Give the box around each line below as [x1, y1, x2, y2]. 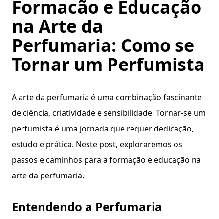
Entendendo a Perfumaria [12, 198, 162, 215]
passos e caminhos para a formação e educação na [12, 154, 201, 165]
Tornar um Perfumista [12, 52, 205, 76]
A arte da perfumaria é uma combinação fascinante [12, 92, 202, 103]
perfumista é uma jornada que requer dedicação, [12, 123, 194, 134]
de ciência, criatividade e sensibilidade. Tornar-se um [12, 108, 206, 118]
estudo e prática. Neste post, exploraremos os [12, 139, 182, 150]
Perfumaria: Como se [12, 33, 194, 57]
